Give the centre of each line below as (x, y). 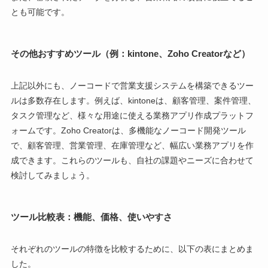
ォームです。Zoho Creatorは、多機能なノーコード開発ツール (128, 130)
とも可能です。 (40, 12)
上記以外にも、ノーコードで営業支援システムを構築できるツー (132, 85)
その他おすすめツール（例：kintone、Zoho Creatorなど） (130, 53)
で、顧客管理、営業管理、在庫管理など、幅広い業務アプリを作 (132, 145)
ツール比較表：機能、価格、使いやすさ (91, 217)
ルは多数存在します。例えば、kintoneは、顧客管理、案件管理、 (133, 100)
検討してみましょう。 (52, 175)
